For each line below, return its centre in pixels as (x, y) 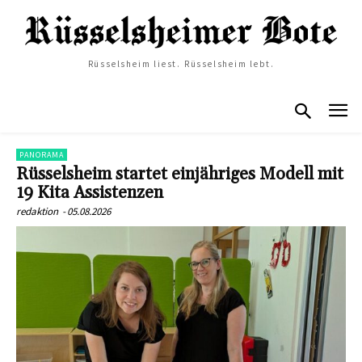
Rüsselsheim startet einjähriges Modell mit (180, 174)
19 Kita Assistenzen (90, 193)
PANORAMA (42, 154)
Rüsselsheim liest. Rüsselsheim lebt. (181, 64)
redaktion (37, 211)
